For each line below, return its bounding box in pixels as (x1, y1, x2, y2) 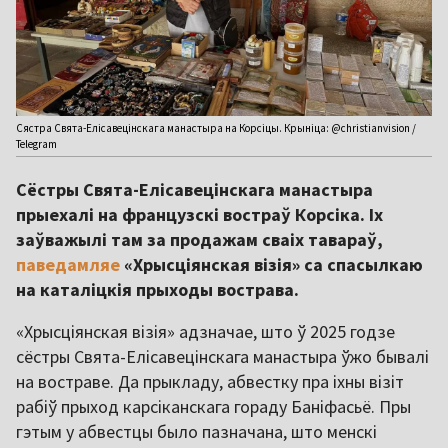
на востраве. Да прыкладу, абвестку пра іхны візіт (16, 370, 404, 394)
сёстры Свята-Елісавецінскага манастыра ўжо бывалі (16, 345, 429, 369)
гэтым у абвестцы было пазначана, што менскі (16, 420, 377, 444)
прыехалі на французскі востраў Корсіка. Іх (16, 203, 383, 227)
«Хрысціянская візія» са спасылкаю (120, 253, 423, 277)
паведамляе (16, 253, 120, 277)
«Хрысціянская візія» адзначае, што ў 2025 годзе (16, 320, 395, 344)
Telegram (16, 137, 57, 152)
